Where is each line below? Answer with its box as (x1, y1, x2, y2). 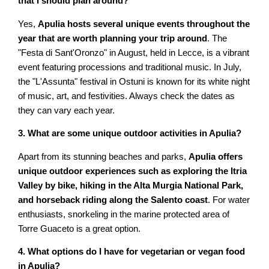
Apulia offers (189, 151, 243, 162)
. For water (208, 195, 250, 205)
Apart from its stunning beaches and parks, (18, 151, 189, 162)
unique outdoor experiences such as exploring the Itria (18, 166, 247, 176)
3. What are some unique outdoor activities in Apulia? (18, 128, 242, 139)
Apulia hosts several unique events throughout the (38, 19, 250, 29)
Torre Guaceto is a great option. (18, 223, 141, 234)
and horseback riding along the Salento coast (18, 195, 208, 205)
